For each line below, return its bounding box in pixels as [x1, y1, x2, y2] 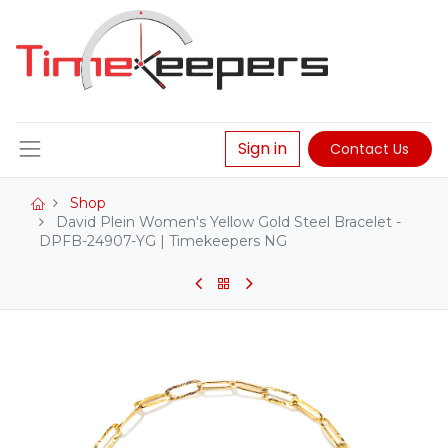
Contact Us [330, 138, 410, 159]
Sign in [237, 137, 287, 161]
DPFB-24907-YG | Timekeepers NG [39, 232, 287, 251]
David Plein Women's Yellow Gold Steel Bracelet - [56, 213, 401, 232]
